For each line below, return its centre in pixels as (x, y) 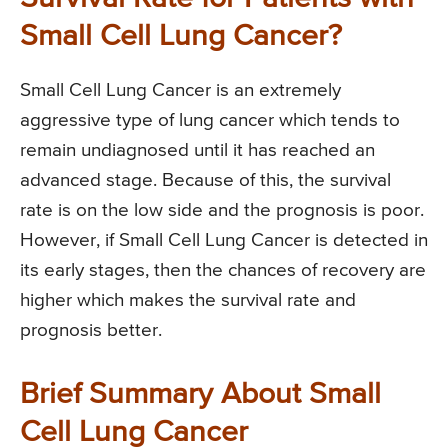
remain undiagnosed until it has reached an (197, 150)
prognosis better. (91, 330)
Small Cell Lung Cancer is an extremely (180, 90)
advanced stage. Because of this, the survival (205, 180)
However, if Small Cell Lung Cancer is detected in (224, 240)
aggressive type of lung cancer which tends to (210, 120)
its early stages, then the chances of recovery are (223, 270)
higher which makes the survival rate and (188, 300)
